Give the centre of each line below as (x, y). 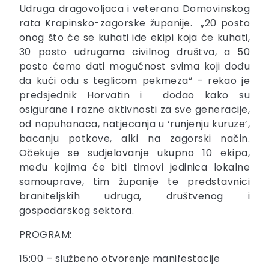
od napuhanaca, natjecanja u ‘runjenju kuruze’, (134, 124)
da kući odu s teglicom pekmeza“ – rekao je (134, 81)
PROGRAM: (46, 235)
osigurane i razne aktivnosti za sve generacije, (134, 110)
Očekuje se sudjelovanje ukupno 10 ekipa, (134, 153)
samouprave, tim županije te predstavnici (134, 182)
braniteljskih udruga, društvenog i (134, 196)
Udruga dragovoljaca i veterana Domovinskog (134, 9)
